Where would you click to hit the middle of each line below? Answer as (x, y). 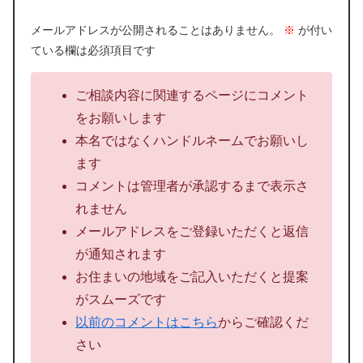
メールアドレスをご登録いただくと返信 (192, 231)
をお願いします (121, 117)
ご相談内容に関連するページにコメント (192, 95)
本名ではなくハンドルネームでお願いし (192, 140)
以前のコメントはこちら (147, 322)
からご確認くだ (263, 322)
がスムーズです (121, 299)
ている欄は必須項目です (93, 50)
